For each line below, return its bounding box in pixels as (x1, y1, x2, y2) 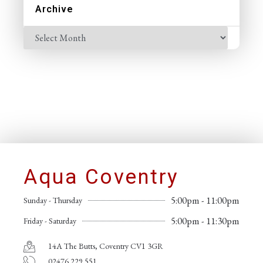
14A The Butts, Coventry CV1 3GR (48, 241, 163, 252)
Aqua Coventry (23, 165, 179, 190)
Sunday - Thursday (23, 195, 82, 206)
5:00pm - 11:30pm (171, 214, 240, 228)
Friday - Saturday (23, 215, 76, 227)
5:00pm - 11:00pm (171, 194, 240, 207)
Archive (35, 4, 73, 15)
